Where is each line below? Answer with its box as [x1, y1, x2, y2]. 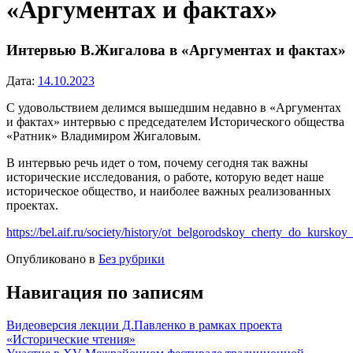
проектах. [6, 198, 58, 212]
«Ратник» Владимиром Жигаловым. [6, 128, 201, 143]
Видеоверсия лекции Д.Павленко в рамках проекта [6, 318, 282, 333]
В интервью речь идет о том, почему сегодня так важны [6, 155, 308, 169]
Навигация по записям [6, 281, 203, 303]
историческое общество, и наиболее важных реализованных [6, 184, 331, 198]
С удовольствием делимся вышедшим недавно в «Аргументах [6, 100, 341, 114]
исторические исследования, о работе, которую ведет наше [6, 169, 324, 184]
